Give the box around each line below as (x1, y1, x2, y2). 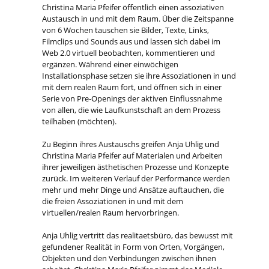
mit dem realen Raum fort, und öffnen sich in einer (42, 81, 222, 92)
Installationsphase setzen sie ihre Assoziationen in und (42, 70, 237, 81)
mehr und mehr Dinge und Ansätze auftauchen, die (42, 184, 225, 195)
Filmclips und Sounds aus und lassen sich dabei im (42, 35, 221, 47)
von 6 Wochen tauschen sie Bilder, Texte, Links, (42, 24, 210, 35)
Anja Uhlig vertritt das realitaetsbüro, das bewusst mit (42, 229, 234, 241)
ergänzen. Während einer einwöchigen (42, 58, 179, 70)
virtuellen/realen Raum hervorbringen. (42, 207, 180, 218)
